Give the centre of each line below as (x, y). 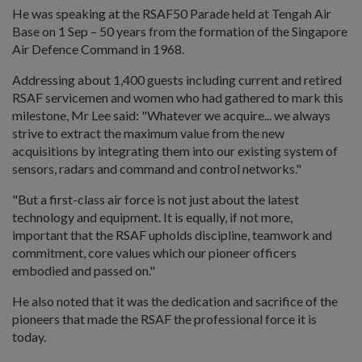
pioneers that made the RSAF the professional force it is (164, 318)
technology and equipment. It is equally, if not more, (152, 217)
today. (29, 336)
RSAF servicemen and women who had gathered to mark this (178, 97)
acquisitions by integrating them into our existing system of (175, 150)
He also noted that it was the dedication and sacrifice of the (175, 301)
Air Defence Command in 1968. (98, 48)
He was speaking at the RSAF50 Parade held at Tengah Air (172, 13)
